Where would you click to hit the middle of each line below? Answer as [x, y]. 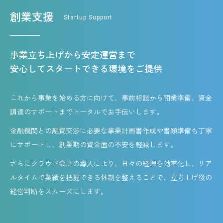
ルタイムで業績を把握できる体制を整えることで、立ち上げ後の [111, 178]
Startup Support [88, 17]
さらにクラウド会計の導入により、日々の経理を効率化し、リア [111, 164]
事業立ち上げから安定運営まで [73, 55]
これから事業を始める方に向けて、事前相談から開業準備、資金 [111, 98]
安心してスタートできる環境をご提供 [86, 69]
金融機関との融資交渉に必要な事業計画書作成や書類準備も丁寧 [111, 131]
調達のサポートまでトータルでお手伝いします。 [87, 112]
